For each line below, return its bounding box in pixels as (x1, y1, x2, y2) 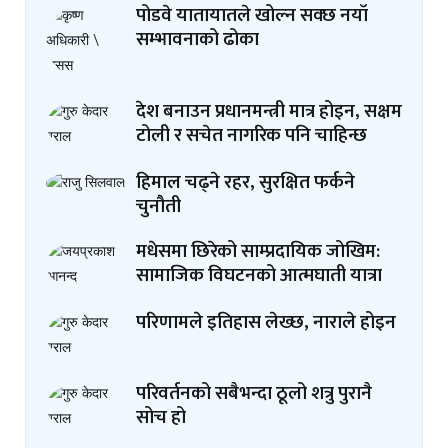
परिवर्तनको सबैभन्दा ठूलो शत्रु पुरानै (136, 377, 372, 409)
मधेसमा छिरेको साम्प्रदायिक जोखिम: (136, 235, 380, 267)
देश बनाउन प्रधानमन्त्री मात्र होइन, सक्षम (136, 95, 402, 127)
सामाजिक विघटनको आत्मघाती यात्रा (136, 259, 382, 291)
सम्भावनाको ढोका (136, 23, 259, 55)
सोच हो (136, 401, 186, 433)
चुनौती (136, 190, 181, 222)
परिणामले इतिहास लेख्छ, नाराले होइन (136, 306, 396, 338)
